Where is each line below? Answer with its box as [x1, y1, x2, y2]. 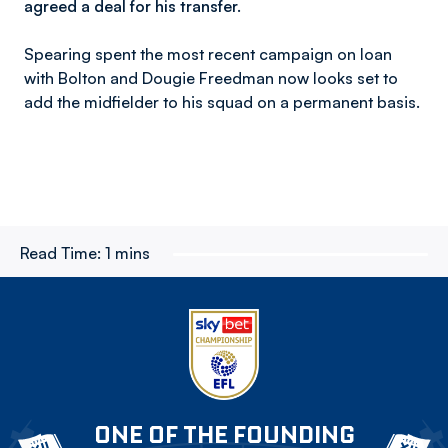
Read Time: [20, 243, 101, 263]
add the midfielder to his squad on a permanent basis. [24, 92, 420, 112]
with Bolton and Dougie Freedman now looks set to [24, 68, 398, 88]
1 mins [105, 243, 150, 263]
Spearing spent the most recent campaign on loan [24, 44, 392, 64]
